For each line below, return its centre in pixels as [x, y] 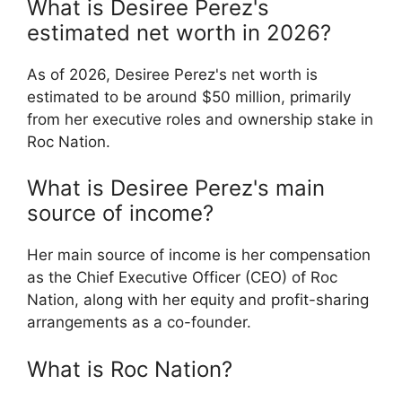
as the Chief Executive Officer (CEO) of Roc [182, 278]
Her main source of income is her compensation [199, 255]
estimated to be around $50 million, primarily [189, 96]
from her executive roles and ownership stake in [200, 119]
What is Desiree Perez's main [176, 188]
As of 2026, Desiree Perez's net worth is [172, 74]
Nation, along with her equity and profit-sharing [198, 300]
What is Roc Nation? [130, 369]
